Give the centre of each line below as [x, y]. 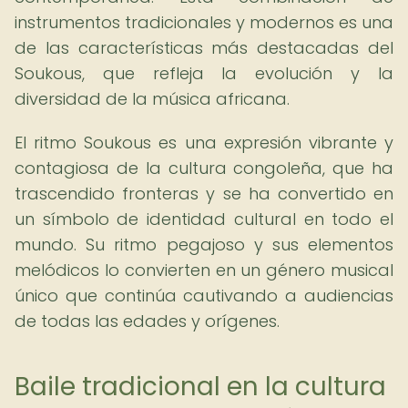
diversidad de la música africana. [152, 99]
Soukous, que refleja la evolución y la [204, 73]
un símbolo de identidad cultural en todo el [204, 219]
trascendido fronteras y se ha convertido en [204, 194]
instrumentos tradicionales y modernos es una [204, 22]
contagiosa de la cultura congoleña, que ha [204, 168]
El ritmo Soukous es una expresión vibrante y [204, 143]
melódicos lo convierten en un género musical [204, 270]
